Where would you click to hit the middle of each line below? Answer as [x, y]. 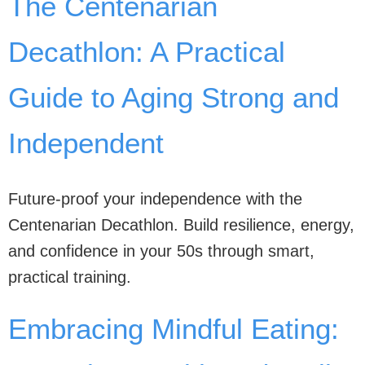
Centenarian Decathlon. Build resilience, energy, [181, 225]
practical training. [70, 277]
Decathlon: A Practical [147, 51]
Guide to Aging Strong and [174, 97]
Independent [86, 143]
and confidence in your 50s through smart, [161, 251]
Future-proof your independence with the [155, 199]
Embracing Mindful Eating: [174, 329]
